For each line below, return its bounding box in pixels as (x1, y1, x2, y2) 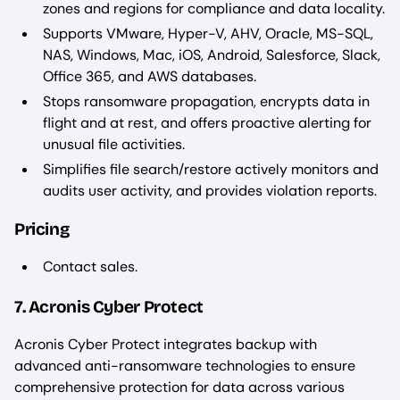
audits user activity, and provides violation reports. (43, 180, 380, 200)
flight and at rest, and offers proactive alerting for (43, 112, 371, 132)
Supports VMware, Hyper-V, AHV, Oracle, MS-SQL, (43, 23, 373, 43)
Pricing (14, 218, 70, 239)
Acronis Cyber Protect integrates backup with (14, 334, 317, 354)
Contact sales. (43, 256, 137, 276)
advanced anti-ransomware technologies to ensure (14, 355, 355, 375)
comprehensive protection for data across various (14, 377, 345, 396)
